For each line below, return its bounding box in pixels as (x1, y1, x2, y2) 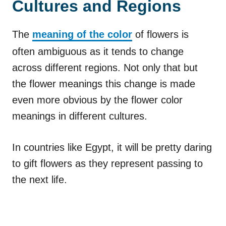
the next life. (12, 174, 67, 185)
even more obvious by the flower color (12, 94, 183, 105)
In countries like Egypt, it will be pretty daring (12, 141, 212, 153)
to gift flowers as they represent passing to (12, 157, 203, 169)
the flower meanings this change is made (12, 78, 195, 89)
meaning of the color (32, 28, 132, 40)
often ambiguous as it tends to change (12, 45, 184, 57)
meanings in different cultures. (12, 110, 147, 122)
